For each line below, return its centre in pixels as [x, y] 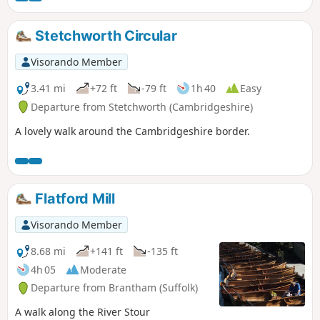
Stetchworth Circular [104, 35]
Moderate [103, 269]
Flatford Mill [73, 198]
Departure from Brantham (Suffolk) [114, 288]
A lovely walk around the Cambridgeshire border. [132, 131]
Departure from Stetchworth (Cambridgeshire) [142, 106]
